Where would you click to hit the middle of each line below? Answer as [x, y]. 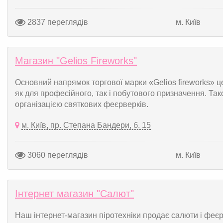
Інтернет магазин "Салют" [74, 194]
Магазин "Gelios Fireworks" [76, 61]
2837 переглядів [57, 22]
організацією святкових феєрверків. [82, 104]
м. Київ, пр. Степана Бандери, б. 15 [86, 125]
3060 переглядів [57, 155]
